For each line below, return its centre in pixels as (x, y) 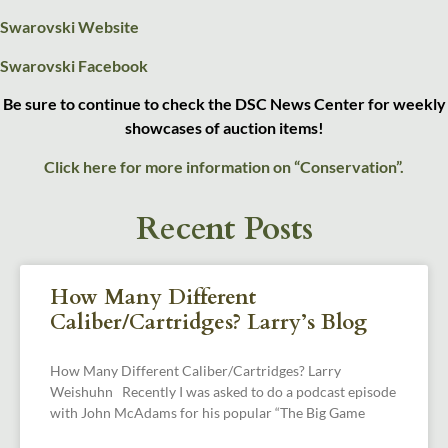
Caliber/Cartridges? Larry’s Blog (208, 322)
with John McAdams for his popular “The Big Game (207, 412)
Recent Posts (224, 228)
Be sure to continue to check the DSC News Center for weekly (224, 104)
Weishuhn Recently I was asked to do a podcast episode (223, 391)
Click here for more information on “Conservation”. (224, 166)
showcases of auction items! (224, 128)
